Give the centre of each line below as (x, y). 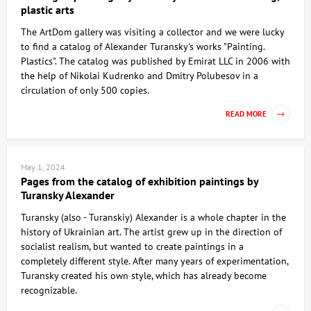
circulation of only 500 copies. (86, 91)
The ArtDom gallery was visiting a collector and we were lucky (152, 32)
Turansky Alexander (68, 195)
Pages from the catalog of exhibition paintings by (140, 182)
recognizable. (49, 291)
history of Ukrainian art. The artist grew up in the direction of (151, 232)
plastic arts (48, 10)
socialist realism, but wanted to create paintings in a (132, 247)
